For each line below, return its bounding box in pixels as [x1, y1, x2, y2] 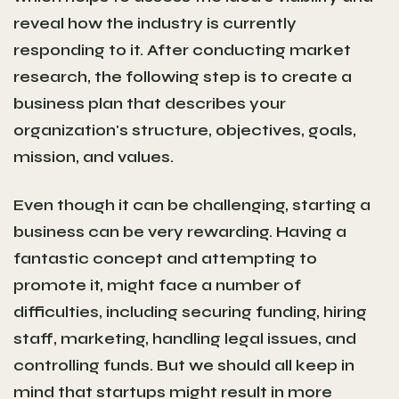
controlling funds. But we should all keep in [13, 354, 354, 375]
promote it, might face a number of [13, 274, 301, 295]
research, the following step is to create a [13, 66, 352, 86]
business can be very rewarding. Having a [13, 221, 346, 241]
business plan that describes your [13, 93, 286, 113]
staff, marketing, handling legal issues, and [13, 328, 356, 348]
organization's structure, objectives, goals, [13, 119, 356, 140]
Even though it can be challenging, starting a [13, 194, 370, 215]
